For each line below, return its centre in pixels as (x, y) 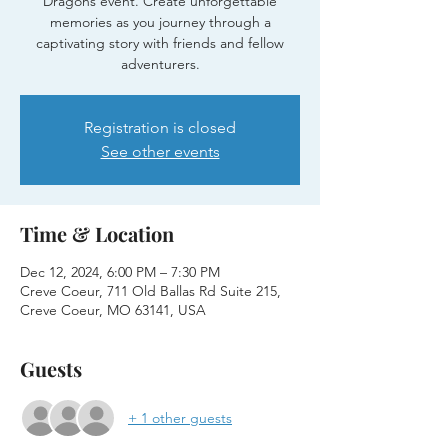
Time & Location (97, 233)
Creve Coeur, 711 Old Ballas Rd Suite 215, (150, 291)
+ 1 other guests (180, 417)
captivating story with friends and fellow (160, 43)
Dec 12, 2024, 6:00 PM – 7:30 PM (120, 272)
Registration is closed (160, 127)
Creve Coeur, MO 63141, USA (113, 310)
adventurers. (160, 64)
